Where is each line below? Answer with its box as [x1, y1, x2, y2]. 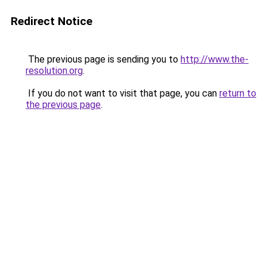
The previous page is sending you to [26, 54, 181, 65]
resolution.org [26, 65, 83, 76]
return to [219, 88, 256, 99]
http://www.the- [181, 54, 249, 65]
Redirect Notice [11, 14, 92, 28]
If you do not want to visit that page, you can [26, 88, 219, 99]
